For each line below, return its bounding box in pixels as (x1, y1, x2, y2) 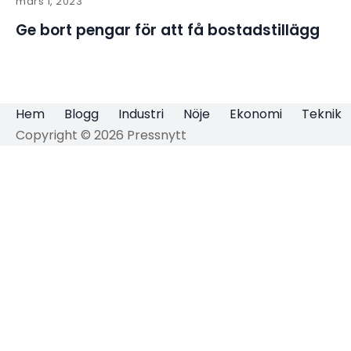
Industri (118, 105, 164, 123)
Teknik (302, 105, 342, 123)
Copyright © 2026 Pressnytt (16, 126, 186, 144)
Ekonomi (230, 105, 282, 123)
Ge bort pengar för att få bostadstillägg (16, 19, 320, 41)
